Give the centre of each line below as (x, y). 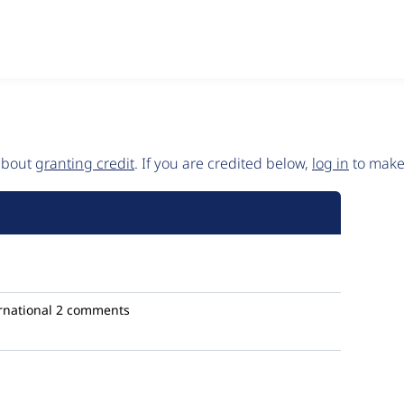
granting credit (85, 163)
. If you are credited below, (223, 163)
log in (331, 163)
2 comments (93, 310)
